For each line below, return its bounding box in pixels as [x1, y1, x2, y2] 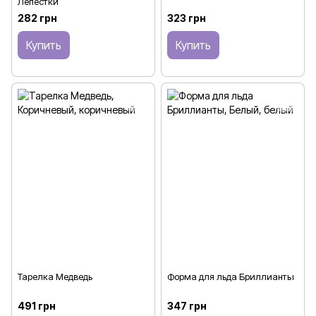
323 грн [167, 12, 206, 25]
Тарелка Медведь [18, 270, 92, 282]
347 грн [167, 299, 207, 312]
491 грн [18, 299, 56, 312]
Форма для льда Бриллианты [167, 270, 294, 282]
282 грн [18, 12, 57, 25]
